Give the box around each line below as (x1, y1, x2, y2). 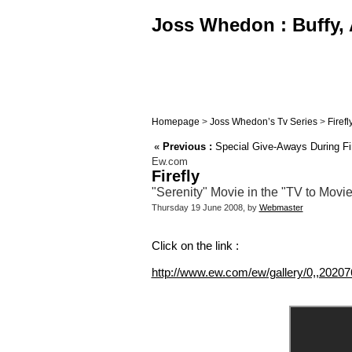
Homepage (151, 116, 200, 127)
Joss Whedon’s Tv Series (209, 116, 317, 127)
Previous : (162, 141, 212, 153)
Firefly (151, 167, 200, 185)
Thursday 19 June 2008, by (151, 203, 259, 213)
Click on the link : (151, 239, 239, 253)
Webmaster (258, 203, 303, 213)
